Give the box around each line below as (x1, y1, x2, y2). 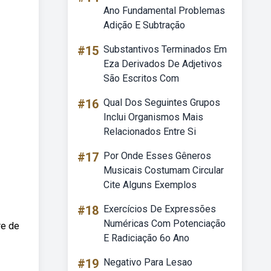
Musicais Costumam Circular (103, 165, 224, 176)
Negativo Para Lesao (103, 256, 192, 268)
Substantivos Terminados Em (103, 44, 227, 55)
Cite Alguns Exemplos (103, 179, 197, 191)
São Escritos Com (103, 73, 179, 84)
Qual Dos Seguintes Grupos (103, 97, 220, 108)
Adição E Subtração (103, 19, 185, 31)
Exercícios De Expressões (103, 203, 216, 215)
